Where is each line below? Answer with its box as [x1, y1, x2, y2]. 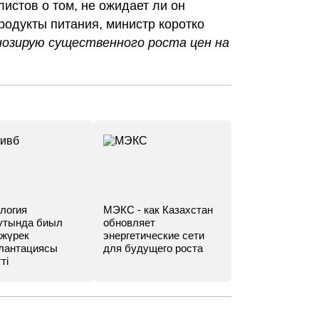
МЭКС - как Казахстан [103, 204, 214, 216]
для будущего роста [103, 242, 204, 254]
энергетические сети [103, 229, 205, 241]
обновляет [103, 216, 156, 229]
